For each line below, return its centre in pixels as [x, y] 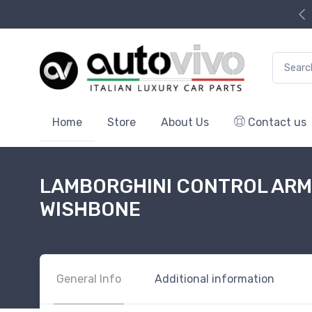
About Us [185, 122]
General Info [89, 279]
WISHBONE [90, 209]
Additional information [214, 279]
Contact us [276, 122]
